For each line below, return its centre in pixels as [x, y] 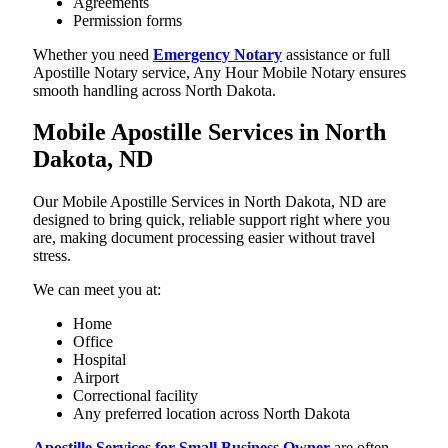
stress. [52, 256]
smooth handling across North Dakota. [154, 90]
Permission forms [127, 20]
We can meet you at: [97, 290]
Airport [96, 378]
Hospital [99, 360]
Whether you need [93, 54]
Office [93, 342]
